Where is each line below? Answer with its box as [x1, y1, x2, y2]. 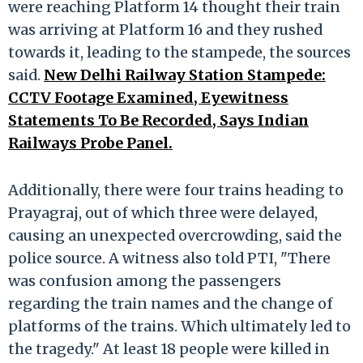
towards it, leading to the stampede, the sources [8, 42, 351, 62]
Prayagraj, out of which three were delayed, [8, 203, 318, 222]
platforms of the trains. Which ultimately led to [8, 316, 351, 335]
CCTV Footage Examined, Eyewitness [8, 88, 288, 107]
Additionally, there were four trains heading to [8, 180, 344, 199]
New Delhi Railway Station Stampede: [44, 65, 326, 84]
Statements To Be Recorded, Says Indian [8, 110, 309, 130]
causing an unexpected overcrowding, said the [8, 225, 342, 245]
